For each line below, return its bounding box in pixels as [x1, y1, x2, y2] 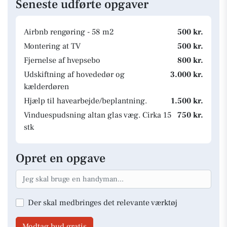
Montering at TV [24, 41, 81, 51]
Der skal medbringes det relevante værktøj [28, 197, 177, 208]
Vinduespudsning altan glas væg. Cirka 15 [24, 110, 171, 120]
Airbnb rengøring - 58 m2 [24, 27, 114, 37]
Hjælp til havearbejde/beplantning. [24, 96, 147, 106]
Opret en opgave [16, 150, 105, 166]
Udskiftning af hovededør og [24, 69, 125, 80]
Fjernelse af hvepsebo [24, 55, 100, 65]
